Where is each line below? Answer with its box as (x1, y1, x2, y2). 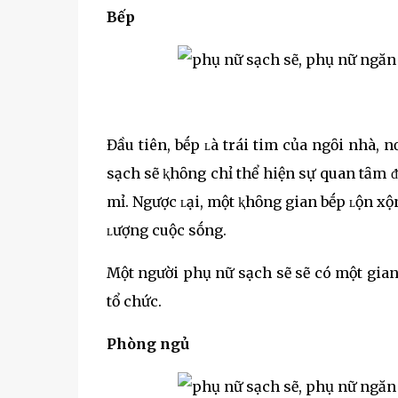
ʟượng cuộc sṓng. (106, 220, 227, 239)
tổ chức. (106, 291, 162, 310)
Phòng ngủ (106, 334, 189, 353)
